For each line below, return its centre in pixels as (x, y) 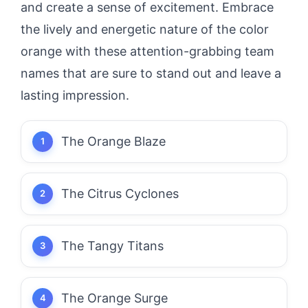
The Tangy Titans (112, 245)
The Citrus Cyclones (120, 193)
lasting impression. (75, 95)
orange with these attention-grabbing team (147, 51)
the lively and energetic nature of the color (145, 29)
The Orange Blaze (113, 141)
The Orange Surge (114, 298)
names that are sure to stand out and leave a (151, 73)
